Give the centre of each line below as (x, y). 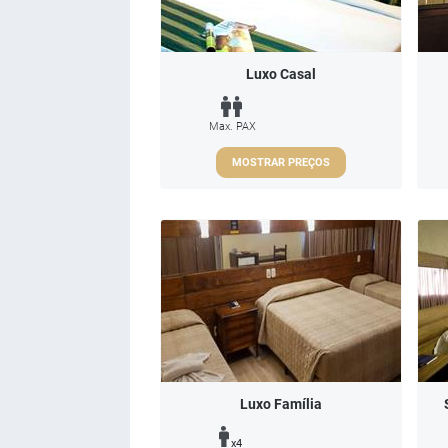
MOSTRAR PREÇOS (281, 162)
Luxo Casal (281, 74)
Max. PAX (232, 126)
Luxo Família (281, 403)
